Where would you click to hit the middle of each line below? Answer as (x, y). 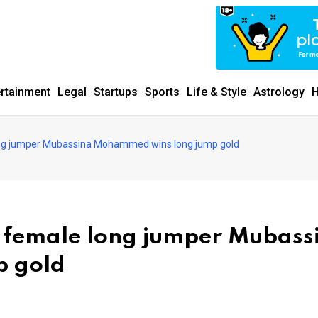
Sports (162, 92)
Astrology (279, 92)
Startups (116, 92)
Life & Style (216, 92)
